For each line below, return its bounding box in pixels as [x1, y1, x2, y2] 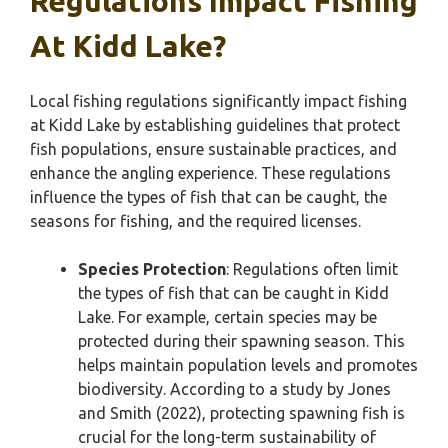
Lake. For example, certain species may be [78, 308, 377, 326]
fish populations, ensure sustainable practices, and [30, 140, 397, 158]
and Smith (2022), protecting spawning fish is [78, 404, 405, 422]
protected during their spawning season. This [78, 332, 405, 350]
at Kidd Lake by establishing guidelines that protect [30, 116, 400, 134]
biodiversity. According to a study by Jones [78, 380, 391, 398]
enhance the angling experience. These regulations [30, 164, 391, 182]
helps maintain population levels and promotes [78, 356, 418, 374]
